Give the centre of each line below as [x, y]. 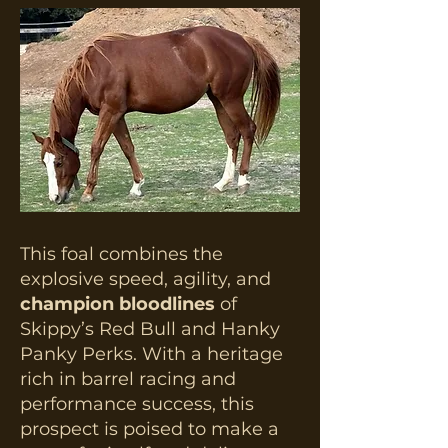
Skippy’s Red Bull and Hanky [150, 329]
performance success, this [137, 404]
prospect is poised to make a [149, 429]
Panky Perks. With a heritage [151, 354]
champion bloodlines [117, 304]
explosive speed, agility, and [145, 279]
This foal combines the [121, 254]
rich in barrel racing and [128, 379]
